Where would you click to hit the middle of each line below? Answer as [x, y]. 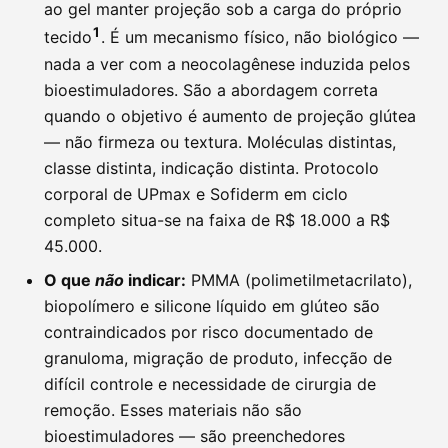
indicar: [155, 279]
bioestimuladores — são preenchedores [194, 435]
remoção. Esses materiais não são [173, 409]
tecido [68, 37]
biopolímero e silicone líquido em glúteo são [212, 305]
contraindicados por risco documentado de [208, 331]
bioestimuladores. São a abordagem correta [211, 89]
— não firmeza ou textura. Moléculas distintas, [220, 141]
